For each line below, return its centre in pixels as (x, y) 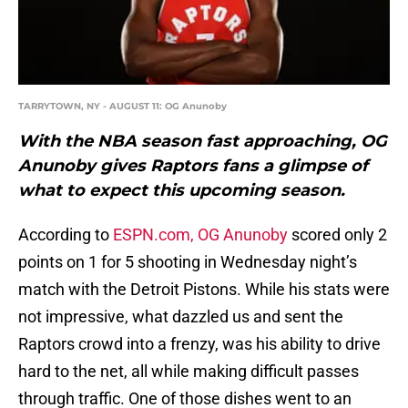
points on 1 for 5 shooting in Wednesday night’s (188, 262)
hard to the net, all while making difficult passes (189, 372)
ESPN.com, (153, 235)
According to (66, 235)
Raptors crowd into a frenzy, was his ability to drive (199, 344)
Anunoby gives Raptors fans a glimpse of (193, 166)
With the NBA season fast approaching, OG (203, 142)
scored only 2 (337, 235)
